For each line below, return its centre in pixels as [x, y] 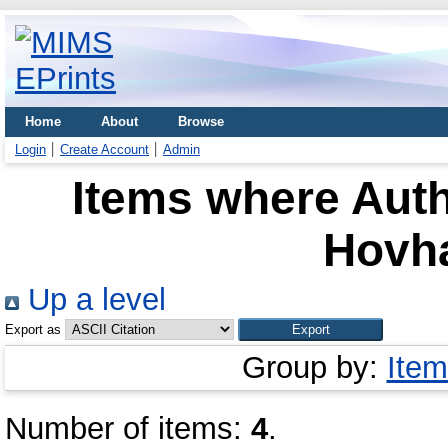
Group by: [314, 367]
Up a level [92, 299]
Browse [201, 121]
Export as [33, 329]
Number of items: [128, 428]
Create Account [104, 149]
